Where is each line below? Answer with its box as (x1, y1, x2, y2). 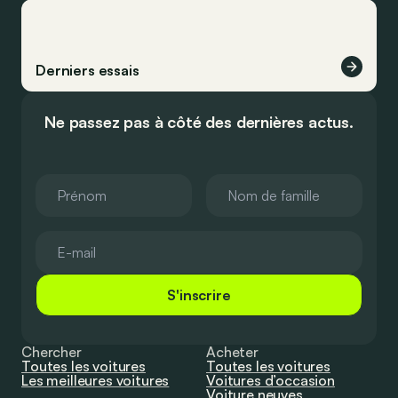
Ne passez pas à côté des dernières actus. (44, 112, 354, 132)
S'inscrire (167, 286, 231, 305)
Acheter (206, 343, 259, 362)
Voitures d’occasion (206, 371, 335, 390)
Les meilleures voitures (21, 371, 170, 390)
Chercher (21, 343, 82, 362)
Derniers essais (36, 61, 139, 80)
